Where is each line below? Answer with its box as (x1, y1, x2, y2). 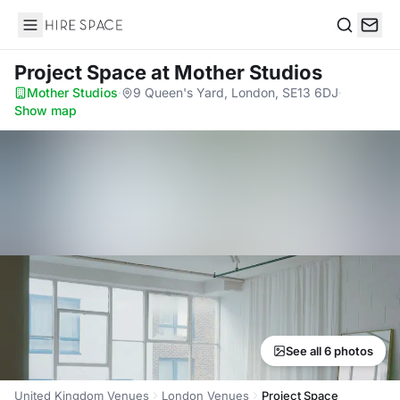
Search (335, 34, 381, 53)
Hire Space (17, 25, 91, 43)
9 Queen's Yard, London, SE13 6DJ (133, 85, 338, 100)
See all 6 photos (286, 344, 373, 358)
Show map (14, 103, 77, 118)
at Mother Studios (151, 61, 322, 84)
